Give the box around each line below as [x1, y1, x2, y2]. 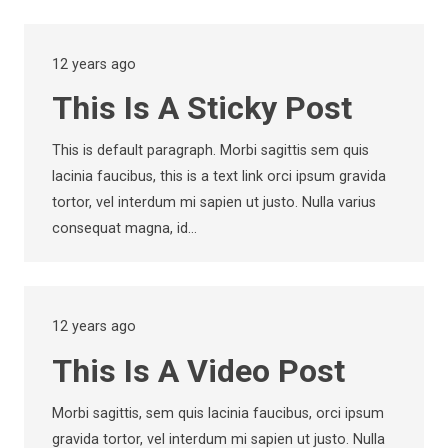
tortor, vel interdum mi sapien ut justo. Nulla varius [52, 194, 376, 212]
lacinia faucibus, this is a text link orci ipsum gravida [52, 168, 386, 186]
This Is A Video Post [52, 351, 345, 390]
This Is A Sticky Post [52, 89, 352, 128]
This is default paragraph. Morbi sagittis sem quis [52, 142, 369, 160]
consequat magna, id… [52, 220, 197, 238]
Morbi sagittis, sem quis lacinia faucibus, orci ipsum [52, 404, 384, 422]
